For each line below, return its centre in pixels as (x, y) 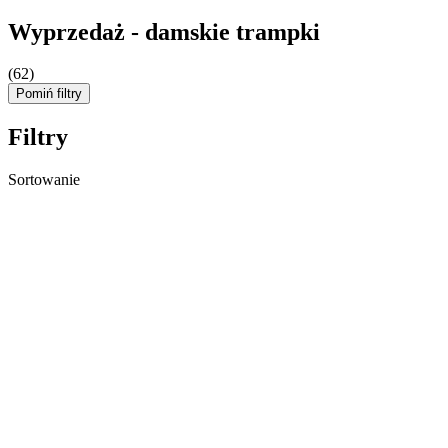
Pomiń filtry (49, 94)
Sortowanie (44, 180)
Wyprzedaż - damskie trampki (164, 31)
